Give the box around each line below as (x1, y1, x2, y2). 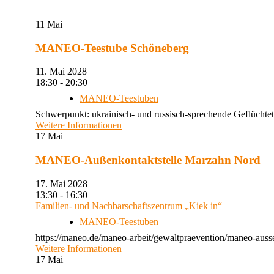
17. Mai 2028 (35, 178, 97, 189)
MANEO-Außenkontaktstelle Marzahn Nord (35, 153, 261, 166)
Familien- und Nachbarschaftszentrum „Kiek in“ (35, 200, 222, 211)
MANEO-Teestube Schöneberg (35, 41, 189, 54)
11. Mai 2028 (35, 66, 97, 77)
